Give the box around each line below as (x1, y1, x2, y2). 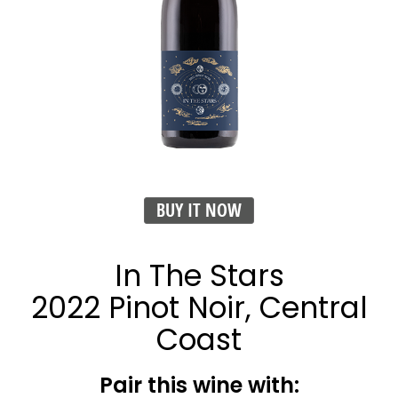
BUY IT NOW (156, 198, 242, 222)
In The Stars (114, 255, 284, 297)
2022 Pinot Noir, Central (30, 287, 368, 329)
